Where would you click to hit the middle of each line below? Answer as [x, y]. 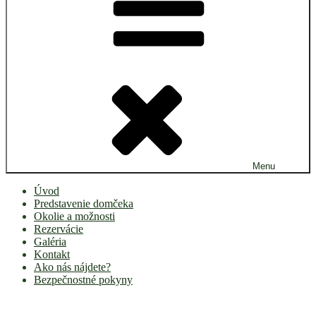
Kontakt [52, 254]
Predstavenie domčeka [84, 203]
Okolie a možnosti [74, 216]
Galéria [50, 242]
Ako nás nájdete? [72, 267]
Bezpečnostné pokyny [83, 280]
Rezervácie [59, 229]
